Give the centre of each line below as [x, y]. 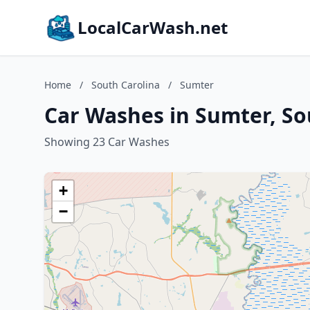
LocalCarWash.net [153, 27]
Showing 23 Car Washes [107, 142]
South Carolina [126, 85]
